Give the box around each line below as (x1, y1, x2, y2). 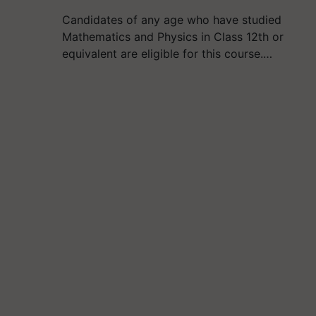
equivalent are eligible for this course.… (62, 47, 273, 61)
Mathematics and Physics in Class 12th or (62, 30, 284, 44)
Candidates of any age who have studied (62, 13, 282, 27)
